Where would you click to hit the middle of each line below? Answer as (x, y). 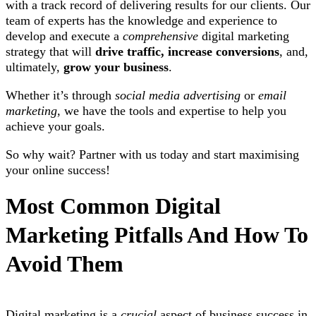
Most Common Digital (113, 206)
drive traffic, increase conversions (187, 51)
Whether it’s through (60, 95)
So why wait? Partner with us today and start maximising (152, 154)
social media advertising (178, 95)
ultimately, (35, 67)
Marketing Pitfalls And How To (157, 235)
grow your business (116, 67)
